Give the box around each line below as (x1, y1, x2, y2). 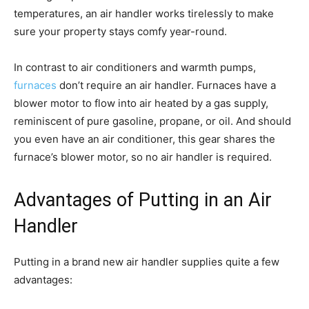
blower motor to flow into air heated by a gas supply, (14, 96, 268, 110)
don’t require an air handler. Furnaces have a (57, 78, 276, 92)
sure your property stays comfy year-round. (14, 24, 227, 38)
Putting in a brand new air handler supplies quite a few (14, 255, 279, 268)
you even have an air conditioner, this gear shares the (14, 132, 275, 146)
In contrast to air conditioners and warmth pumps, (14, 60, 256, 74)
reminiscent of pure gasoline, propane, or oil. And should (14, 114, 291, 128)
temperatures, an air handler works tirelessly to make (14, 6, 274, 20)
